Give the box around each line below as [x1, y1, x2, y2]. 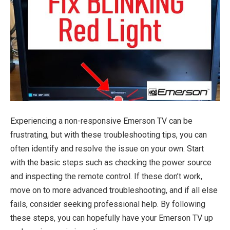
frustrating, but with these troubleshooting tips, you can [10, 129, 207, 140]
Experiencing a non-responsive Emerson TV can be [10, 116, 193, 126]
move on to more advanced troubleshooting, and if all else [10, 185, 218, 195]
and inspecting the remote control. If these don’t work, [10, 171, 202, 181]
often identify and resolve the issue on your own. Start [10, 143, 204, 154]
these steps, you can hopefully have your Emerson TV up [10, 213, 213, 223]
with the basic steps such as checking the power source [10, 157, 212, 167]
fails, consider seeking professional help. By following [10, 199, 205, 209]
